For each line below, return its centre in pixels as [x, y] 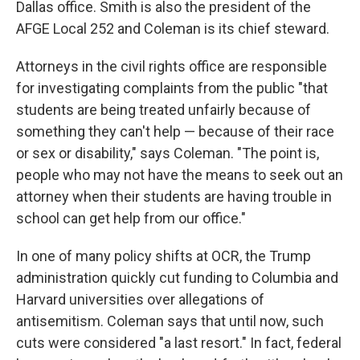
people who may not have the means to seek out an [180, 175]
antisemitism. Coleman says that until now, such [170, 321]
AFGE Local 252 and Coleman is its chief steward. [173, 29]
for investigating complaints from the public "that [172, 88]
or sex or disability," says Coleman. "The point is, [168, 153]
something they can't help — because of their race [175, 131]
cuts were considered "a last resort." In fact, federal [179, 343]
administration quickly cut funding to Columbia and [177, 278]
